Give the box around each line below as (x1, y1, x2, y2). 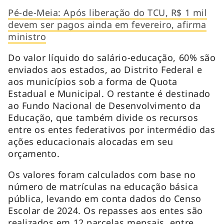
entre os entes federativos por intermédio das (8, 123, 215, 135)
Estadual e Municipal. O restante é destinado (8, 87, 210, 99)
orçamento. (8, 147, 65, 159)
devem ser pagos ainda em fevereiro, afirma (8, 18, 206, 30)
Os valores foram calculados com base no (8, 168, 196, 180)
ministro (8, 30, 46, 42)
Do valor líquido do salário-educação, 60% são (8, 51, 216, 63)
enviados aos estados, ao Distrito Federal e (8, 63, 202, 75)
